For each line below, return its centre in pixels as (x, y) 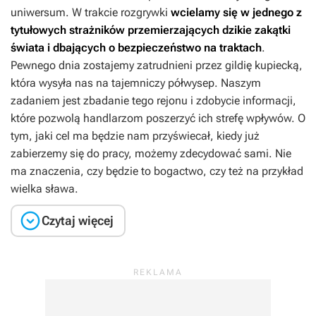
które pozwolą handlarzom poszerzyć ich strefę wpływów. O (158, 118)
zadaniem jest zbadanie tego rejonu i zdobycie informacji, (153, 101)
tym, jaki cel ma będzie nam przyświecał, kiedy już (135, 136)
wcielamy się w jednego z (236, 12)
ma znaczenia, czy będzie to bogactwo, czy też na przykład (157, 171)
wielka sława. (44, 189)
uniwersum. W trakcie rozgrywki (91, 12)
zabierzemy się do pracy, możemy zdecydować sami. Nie (151, 153)
